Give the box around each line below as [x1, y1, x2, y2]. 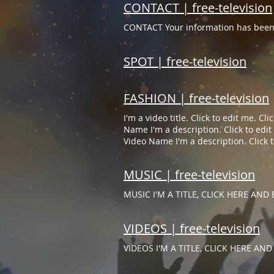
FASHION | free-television [124, 90, 269, 106]
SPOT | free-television [124, 53, 246, 70]
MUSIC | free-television [124, 166, 255, 183]
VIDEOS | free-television [124, 220, 260, 237]
